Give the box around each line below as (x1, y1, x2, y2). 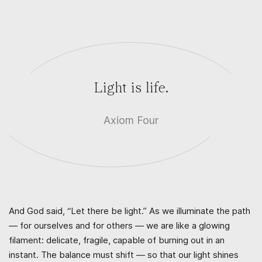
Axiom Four (104, 113, 158, 126)
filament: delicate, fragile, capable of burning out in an (9, 234, 225, 246)
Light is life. (94, 81, 168, 96)
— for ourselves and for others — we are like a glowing (9, 219, 230, 231)
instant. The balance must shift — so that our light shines (9, 249, 239, 260)
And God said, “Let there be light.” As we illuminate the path (9, 205, 250, 216)
